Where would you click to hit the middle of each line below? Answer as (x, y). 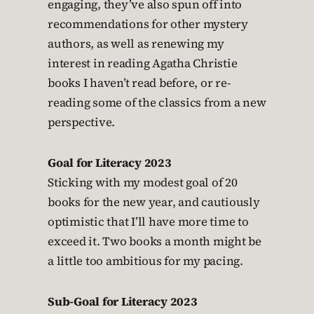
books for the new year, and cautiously (154, 202)
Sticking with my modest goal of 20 (143, 183)
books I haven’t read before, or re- (139, 83)
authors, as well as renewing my (136, 44)
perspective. (81, 122)
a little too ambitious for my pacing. (145, 261)
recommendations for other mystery (148, 24)
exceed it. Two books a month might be (155, 241)
